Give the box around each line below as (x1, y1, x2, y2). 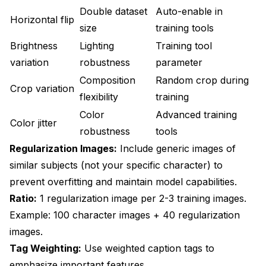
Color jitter (10, 116, 57, 129)
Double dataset (80, 5, 147, 17)
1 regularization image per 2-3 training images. (37, 192, 246, 204)
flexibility (80, 90, 118, 103)
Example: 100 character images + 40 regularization (9, 208, 240, 221)
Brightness (10, 39, 58, 52)
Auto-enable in (156, 5, 223, 17)
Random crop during (156, 74, 249, 86)
